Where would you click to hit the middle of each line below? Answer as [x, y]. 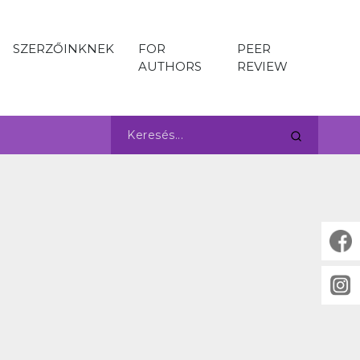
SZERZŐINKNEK [63, 49]
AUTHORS [170, 66]
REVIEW [262, 66]
